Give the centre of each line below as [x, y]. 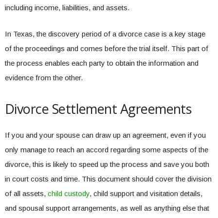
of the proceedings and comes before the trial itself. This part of [107, 48]
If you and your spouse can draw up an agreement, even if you [105, 135]
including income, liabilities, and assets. [67, 8]
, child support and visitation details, [146, 193]
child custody [69, 193]
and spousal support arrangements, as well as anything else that [107, 208]
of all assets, [26, 193]
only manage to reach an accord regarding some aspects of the [107, 150]
